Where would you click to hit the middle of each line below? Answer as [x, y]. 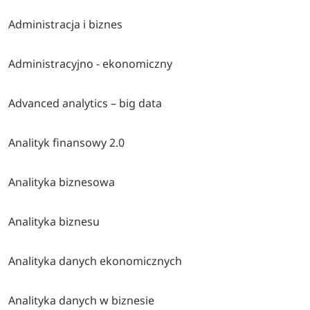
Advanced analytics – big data [85, 103]
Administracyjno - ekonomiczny [91, 64]
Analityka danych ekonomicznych [95, 261]
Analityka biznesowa [62, 182]
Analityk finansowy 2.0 [67, 143]
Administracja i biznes [66, 25]
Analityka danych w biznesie [82, 301]
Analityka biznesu [54, 222]
